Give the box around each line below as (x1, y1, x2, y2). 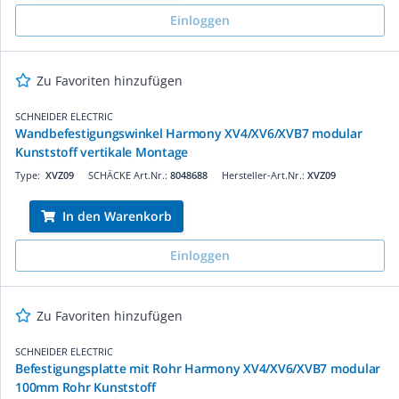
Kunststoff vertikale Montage (15, 142, 188, 160)
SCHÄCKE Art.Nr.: (88, 167, 170, 182)
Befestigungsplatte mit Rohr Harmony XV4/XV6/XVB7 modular (15, 359, 380, 377)
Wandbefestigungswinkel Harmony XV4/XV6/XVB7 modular (15, 124, 362, 142)
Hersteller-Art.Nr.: (222, 167, 307, 182)
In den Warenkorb (62, 207, 172, 224)
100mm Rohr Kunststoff (15, 378, 156, 395)
